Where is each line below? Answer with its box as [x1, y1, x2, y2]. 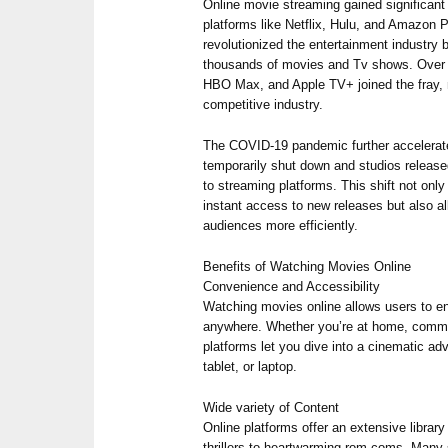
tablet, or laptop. [203, 358, 298, 374]
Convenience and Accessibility [203, 278, 381, 294]
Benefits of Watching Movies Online [203, 258, 412, 274]
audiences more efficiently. [203, 217, 359, 233]
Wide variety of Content [203, 399, 340, 415]
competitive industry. [203, 96, 324, 112]
